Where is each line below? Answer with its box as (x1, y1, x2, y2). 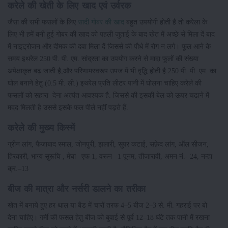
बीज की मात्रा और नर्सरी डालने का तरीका (8, 184, 146, 194)
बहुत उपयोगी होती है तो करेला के (124, 18, 207, 26)
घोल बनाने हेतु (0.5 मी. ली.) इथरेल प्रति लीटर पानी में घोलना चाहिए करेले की (8, 79, 202, 88)
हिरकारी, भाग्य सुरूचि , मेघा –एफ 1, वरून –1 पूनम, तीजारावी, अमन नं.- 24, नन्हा (8, 152, 212, 161)
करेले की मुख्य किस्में (8, 123, 75, 133)
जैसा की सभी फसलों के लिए (8, 18, 78, 26)
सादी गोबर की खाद (78, 18, 124, 26)
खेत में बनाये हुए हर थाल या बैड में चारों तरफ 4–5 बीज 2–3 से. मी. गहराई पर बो (8, 201, 207, 210)
